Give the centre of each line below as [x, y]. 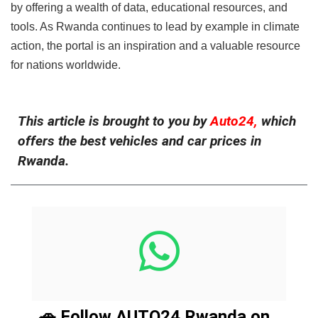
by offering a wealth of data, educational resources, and [149, 7]
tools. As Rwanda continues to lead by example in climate [155, 27]
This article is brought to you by [114, 121]
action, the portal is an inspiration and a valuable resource [155, 46]
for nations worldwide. [66, 65]
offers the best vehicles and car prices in [139, 141]
